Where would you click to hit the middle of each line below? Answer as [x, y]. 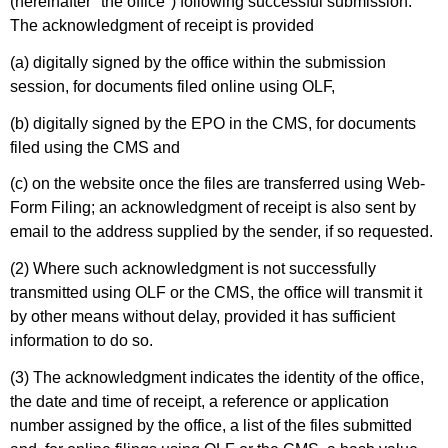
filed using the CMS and [95, 147]
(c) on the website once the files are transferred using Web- [217, 184]
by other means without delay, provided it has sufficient [202, 317]
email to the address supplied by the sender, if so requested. [221, 232]
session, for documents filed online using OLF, [172, 86]
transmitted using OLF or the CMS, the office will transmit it [216, 293]
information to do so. [81, 341]
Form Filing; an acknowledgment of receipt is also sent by [213, 208]
